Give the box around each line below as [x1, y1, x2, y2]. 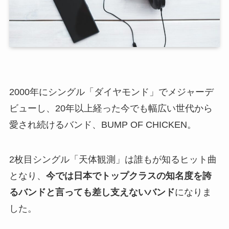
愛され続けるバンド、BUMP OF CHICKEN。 [9, 119, 196, 130]
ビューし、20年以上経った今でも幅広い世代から [9, 103, 213, 113]
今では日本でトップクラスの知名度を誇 [45, 170, 212, 181]
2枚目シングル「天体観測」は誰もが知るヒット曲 [9, 154, 217, 165]
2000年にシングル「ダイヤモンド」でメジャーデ [9, 86, 214, 97]
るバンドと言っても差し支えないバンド [9, 187, 175, 197]
